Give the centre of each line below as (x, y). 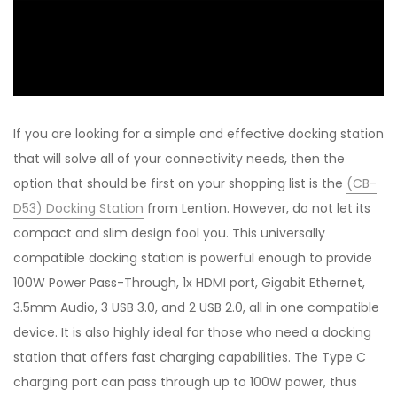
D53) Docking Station (78, 208)
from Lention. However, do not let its (257, 208)
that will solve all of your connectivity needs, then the (179, 158)
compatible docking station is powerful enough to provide (193, 257)
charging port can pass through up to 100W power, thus (185, 381)
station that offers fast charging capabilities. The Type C (190, 357)
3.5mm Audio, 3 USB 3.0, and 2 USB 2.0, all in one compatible (196, 307)
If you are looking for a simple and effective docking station (198, 133)
